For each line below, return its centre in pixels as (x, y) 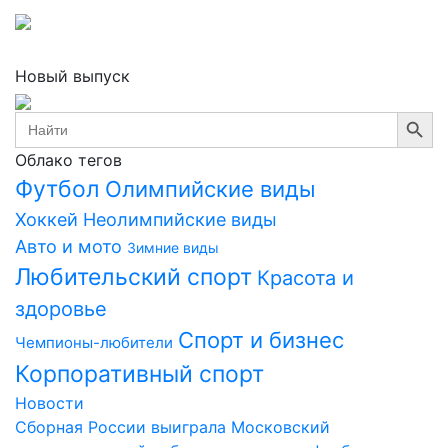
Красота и (305, 278)
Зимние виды (173, 247)
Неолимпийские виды (180, 219)
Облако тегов (68, 160)
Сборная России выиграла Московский (172, 427)
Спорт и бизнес (261, 340)
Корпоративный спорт (139, 374)
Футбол (57, 189)
